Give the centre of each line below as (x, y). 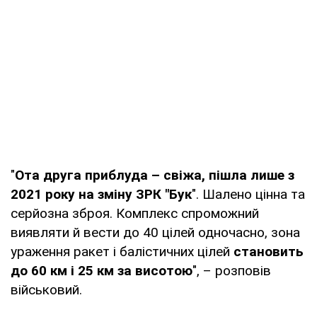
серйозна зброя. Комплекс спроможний (135, 213)
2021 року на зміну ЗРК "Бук (101, 194)
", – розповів (232, 270)
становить (269, 251)
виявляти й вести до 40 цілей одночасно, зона (155, 232)
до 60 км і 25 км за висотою (102, 270)
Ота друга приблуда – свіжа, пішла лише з (155, 175)
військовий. (46, 289)
